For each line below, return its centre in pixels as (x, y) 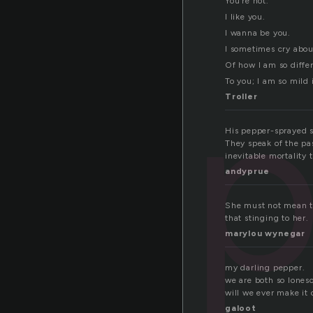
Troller (241, 97)
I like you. (245, 17)
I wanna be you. (258, 33)
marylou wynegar (265, 234)
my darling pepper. (265, 268)
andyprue (247, 172)
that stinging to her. (267, 218)
